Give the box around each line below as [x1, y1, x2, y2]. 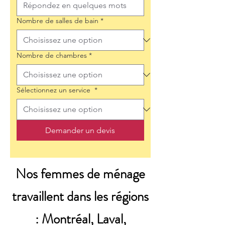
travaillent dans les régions [12, 187, 149, 206]
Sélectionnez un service [17, 85, 92, 94]
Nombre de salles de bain [17, 16, 98, 25]
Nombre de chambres [17, 51, 87, 60]
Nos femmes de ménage [16, 164, 145, 183]
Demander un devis [45, 126, 116, 135]
